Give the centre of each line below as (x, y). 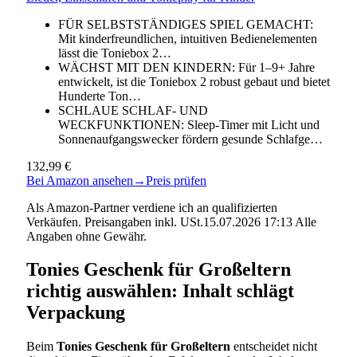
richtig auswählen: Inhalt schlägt (160, 291)
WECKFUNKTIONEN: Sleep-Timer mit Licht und (189, 124)
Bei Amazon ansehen (80, 180)
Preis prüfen (176, 180)
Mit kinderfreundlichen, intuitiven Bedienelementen (188, 38)
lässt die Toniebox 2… (115, 53)
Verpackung (76, 313)
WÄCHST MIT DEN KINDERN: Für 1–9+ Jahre (186, 67)
